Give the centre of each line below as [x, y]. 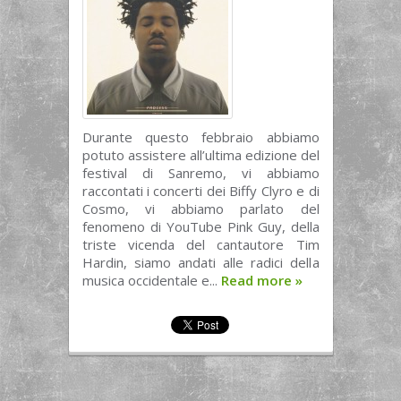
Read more [258, 280]
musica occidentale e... [151, 280]
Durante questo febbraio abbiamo [200, 137]
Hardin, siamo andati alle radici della [200, 262]
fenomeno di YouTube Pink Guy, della [200, 226]
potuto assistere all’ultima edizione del [200, 155]
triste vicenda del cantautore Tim [200, 244]
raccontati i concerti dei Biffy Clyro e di [200, 191]
